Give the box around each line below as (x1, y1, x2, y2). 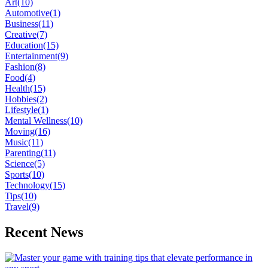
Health (5, 83, 30, 94)
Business (5, 19, 38, 29)
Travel (5, 202, 29, 212)
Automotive (5, 8, 50, 19)
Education (5, 40, 43, 51)
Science (5, 159, 34, 169)
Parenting (5, 148, 41, 159)
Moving (5, 126, 35, 137)
